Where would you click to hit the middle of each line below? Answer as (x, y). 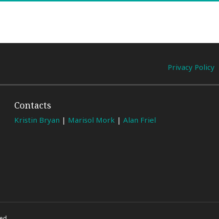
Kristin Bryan (37, 120)
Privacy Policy (191, 67)
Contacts (33, 105)
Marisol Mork (92, 120)
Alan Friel (140, 120)
